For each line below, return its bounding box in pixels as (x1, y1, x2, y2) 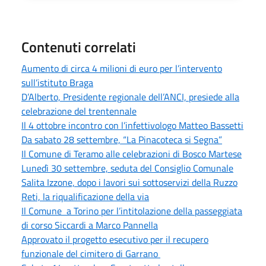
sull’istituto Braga (21, 75, 93, 90)
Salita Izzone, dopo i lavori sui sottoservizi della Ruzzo (21, 175, 237, 189)
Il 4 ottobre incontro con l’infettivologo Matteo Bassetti (21, 118, 243, 132)
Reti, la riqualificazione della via (21, 189, 149, 204)
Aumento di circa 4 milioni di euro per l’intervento (21, 61, 222, 75)
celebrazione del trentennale (21, 103, 137, 118)
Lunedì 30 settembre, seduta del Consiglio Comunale (21, 160, 233, 175)
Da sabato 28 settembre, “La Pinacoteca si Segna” (21, 132, 222, 147)
